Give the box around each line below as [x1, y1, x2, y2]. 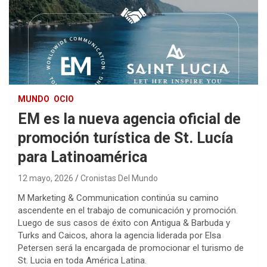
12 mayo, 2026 [18, 173, 73, 184]
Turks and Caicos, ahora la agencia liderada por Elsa [18, 230, 221, 241]
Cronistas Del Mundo [80, 173, 158, 184]
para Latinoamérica [18, 148, 147, 166]
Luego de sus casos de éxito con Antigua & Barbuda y [18, 218, 230, 229]
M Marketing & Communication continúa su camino [18, 193, 219, 204]
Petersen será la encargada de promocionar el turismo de [18, 243, 244, 254]
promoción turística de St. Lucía [18, 129, 233, 147]
